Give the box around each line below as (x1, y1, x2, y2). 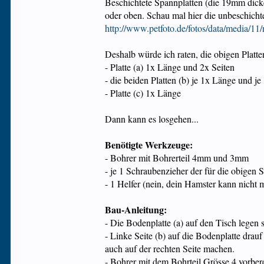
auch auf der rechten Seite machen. (105, 242, 235, 255)
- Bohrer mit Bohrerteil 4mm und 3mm (105, 151, 249, 164)
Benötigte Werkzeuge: (105, 138, 193, 151)
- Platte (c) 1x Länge (105, 87, 181, 99)
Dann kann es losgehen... (105, 113, 199, 125)
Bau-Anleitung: (105, 203, 167, 216)
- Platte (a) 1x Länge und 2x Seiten (105, 61, 235, 73)
